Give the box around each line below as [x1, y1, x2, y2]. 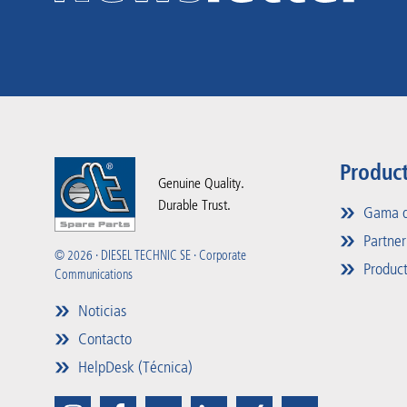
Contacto [74, 329, 132, 350]
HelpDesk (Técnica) [74, 357, 193, 378]
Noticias [74, 301, 126, 322]
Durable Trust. [158, 195, 231, 213]
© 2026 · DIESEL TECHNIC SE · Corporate [55, 248, 246, 264]
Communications [55, 267, 133, 283]
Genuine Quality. [158, 174, 244, 192]
